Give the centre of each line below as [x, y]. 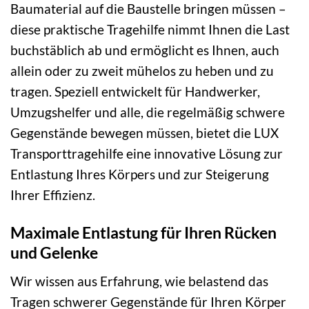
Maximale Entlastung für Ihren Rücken [143, 232]
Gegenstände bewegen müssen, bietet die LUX [144, 133]
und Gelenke [54, 252]
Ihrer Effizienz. [53, 195]
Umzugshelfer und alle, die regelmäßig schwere [148, 112]
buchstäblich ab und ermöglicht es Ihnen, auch [145, 50]
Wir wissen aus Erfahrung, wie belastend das [139, 281]
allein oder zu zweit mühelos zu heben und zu [142, 71]
